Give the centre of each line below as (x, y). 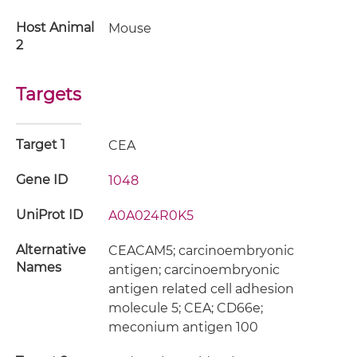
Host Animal (55, 27)
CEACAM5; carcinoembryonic (202, 251)
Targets (49, 94)
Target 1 (41, 145)
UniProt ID (49, 215)
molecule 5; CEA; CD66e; (186, 308)
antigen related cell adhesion (202, 289)
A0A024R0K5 (151, 216)
